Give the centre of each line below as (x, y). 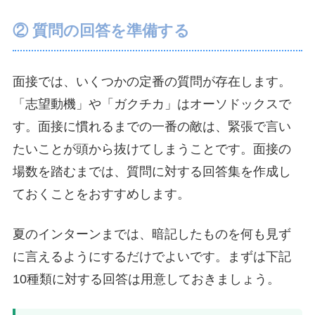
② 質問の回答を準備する (101, 31)
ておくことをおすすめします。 (101, 194)
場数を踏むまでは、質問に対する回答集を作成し (152, 172)
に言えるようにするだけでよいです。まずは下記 (152, 257)
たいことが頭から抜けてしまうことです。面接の (152, 149)
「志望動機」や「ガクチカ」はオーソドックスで (152, 104)
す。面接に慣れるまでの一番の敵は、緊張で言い (152, 127)
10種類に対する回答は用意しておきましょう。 (146, 279)
